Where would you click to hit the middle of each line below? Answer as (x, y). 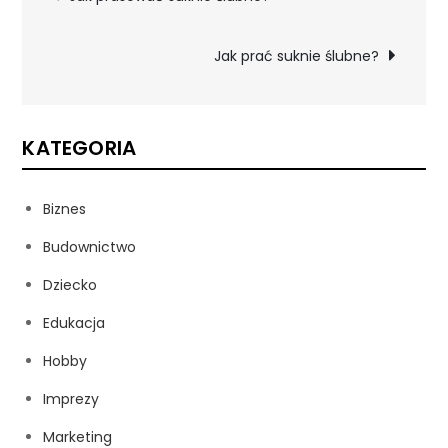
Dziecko (70, 284)
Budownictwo (90, 246)
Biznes (65, 208)
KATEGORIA (79, 147)
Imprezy (71, 398)
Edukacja (74, 322)
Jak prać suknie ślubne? (296, 55)
